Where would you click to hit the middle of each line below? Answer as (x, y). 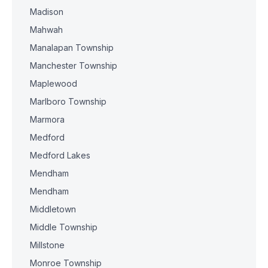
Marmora (47, 119)
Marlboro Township (68, 101)
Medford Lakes (60, 155)
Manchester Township (74, 66)
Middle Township (64, 227)
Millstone (47, 245)
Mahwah (46, 30)
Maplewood (54, 83)
